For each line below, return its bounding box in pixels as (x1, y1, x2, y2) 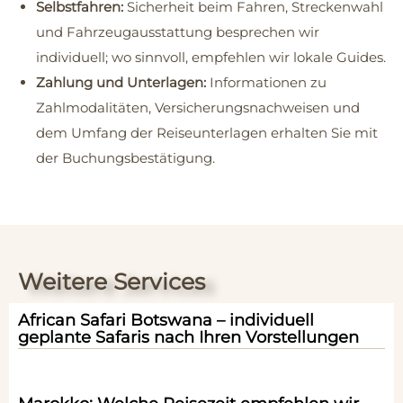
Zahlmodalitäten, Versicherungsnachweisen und (36, 99, 360, 117)
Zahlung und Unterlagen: (36, 74, 206, 92)
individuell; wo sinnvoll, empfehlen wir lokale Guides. (36, 49, 386, 67)
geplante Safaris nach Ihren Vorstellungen (18, 327, 359, 348)
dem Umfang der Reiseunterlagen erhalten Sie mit (36, 124, 378, 142)
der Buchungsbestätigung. (36, 149, 215, 167)
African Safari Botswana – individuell (18, 310, 314, 331)
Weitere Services (18, 268, 205, 296)
